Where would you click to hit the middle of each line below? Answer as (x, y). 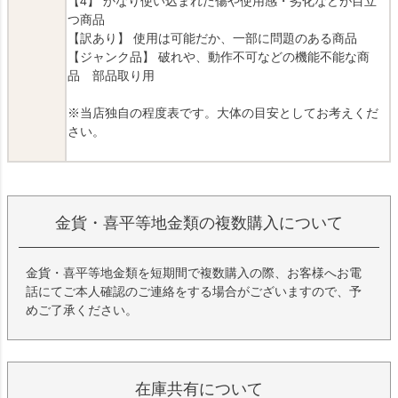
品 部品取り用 (111, 76)
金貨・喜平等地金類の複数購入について (199, 223)
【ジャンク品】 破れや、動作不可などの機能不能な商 (219, 57)
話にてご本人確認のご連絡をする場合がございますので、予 (194, 292)
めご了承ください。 (82, 310)
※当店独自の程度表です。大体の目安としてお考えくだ (223, 113)
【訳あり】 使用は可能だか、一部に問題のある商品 (212, 39)
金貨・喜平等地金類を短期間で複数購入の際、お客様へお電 (194, 273)
